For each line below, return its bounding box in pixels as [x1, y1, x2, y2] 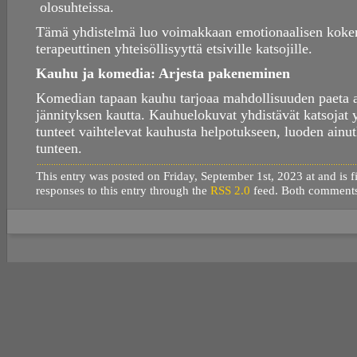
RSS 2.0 [210, 183, 250, 198]
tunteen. [36, 140, 82, 157]
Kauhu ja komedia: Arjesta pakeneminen [36, 65, 290, 82]
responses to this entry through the [36, 183, 210, 198]
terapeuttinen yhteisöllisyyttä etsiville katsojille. [36, 41, 312, 57]
